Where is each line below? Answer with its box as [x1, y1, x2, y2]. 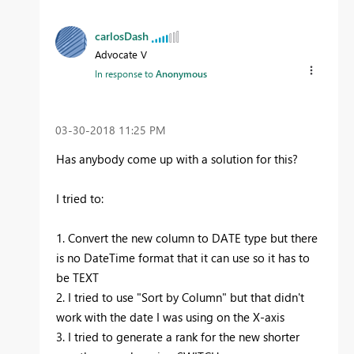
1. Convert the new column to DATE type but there [56, 229, 318, 246]
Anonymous [156, 66, 207, 80]
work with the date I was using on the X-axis [56, 308, 284, 325]
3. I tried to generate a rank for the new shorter [56, 328, 299, 345]
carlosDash [95, 28, 149, 43]
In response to [95, 66, 156, 80]
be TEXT [56, 269, 99, 285]
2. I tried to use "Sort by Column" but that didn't [56, 288, 304, 305]
